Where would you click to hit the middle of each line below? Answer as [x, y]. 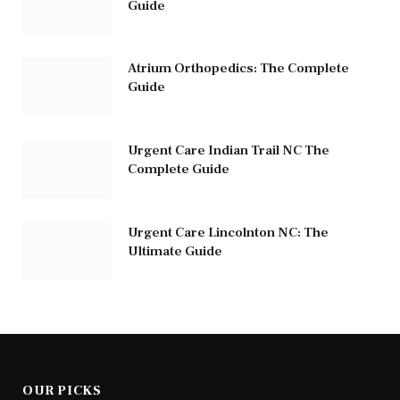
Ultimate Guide [175, 251]
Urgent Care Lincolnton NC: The [228, 232]
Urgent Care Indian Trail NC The [229, 151]
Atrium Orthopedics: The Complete [238, 69]
